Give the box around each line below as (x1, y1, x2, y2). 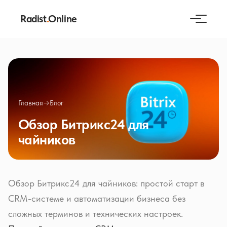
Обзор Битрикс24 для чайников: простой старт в (8, 178, 204, 188)
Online (48, 13, 77, 25)
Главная (18, 99, 43, 107)
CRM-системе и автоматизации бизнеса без (8, 193, 185, 204)
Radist (20, 13, 47, 25)
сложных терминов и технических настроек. (8, 208, 183, 219)
